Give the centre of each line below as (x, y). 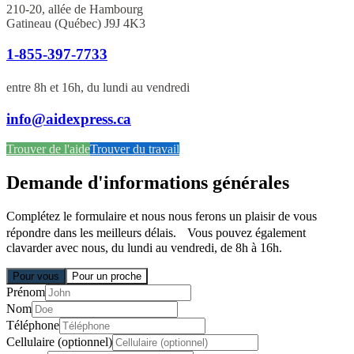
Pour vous (36, 277)
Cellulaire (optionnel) (59, 342)
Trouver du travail (135, 149)
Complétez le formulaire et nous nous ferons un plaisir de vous (162, 217)
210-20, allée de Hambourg (75, 9)
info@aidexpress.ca (69, 119)
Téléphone (33, 326)
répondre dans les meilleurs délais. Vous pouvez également (156, 233)
